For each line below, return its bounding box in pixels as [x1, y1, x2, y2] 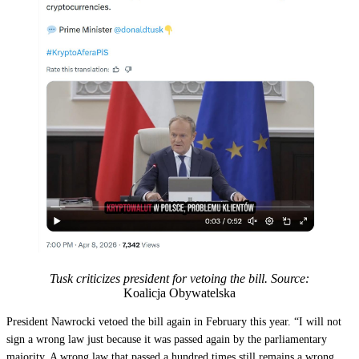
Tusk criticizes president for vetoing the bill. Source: [50, 272, 309, 286]
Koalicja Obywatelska [123, 286, 236, 301]
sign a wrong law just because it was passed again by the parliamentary [6, 333, 327, 346]
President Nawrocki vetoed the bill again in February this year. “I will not [6, 316, 341, 329]
